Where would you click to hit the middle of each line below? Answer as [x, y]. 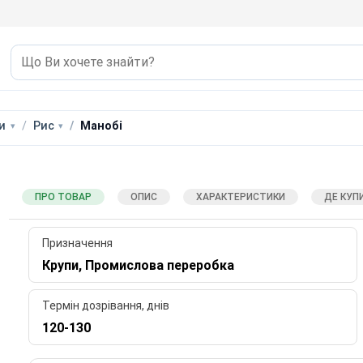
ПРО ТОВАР [63, 196]
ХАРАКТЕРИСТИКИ [240, 196]
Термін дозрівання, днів [105, 306]
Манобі [102, 126]
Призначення [77, 243]
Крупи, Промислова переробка [138, 266]
